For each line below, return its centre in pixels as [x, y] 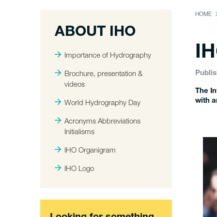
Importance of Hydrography [108, 55]
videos [75, 84]
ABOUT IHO [95, 33]
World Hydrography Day [102, 102]
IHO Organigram [90, 150]
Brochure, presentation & [103, 73]
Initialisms [79, 131]
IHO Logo [79, 168]
